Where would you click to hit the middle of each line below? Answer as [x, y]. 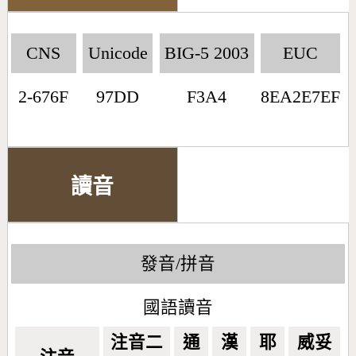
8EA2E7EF [301, 97]
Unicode [118, 53]
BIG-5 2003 [207, 53]
